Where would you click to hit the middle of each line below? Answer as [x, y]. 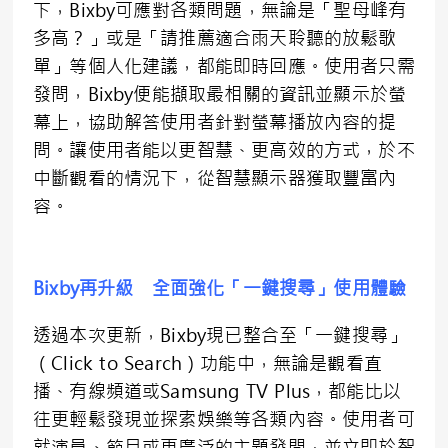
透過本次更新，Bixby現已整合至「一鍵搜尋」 [220, 335]
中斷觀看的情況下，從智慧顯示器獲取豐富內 [215, 178]
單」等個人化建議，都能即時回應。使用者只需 [224, 66]
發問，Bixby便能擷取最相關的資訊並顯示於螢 [220, 94]
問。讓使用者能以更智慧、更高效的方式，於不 [224, 150]
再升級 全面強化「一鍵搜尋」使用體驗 [242, 288]
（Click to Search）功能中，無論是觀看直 [208, 363]
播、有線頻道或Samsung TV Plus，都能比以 [217, 391]
